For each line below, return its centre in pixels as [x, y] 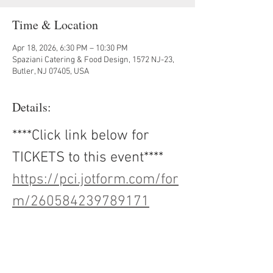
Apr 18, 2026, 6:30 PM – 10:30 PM [70, 48]
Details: [32, 107]
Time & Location [55, 25]
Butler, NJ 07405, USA [51, 72]
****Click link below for [83, 136]
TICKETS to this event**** [88, 158]
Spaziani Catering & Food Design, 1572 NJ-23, [93, 60]
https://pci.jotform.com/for [95, 180]
